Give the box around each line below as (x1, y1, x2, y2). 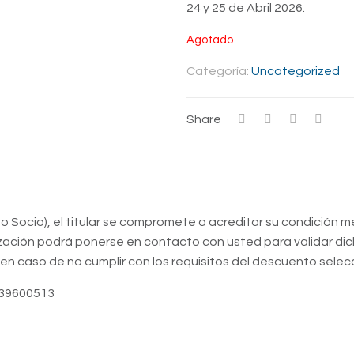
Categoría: (186, 65, 251, 77)
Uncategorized (251, 65, 340, 77)
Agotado (186, 34, 233, 46)
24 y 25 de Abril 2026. (186, 2, 305, 14)
